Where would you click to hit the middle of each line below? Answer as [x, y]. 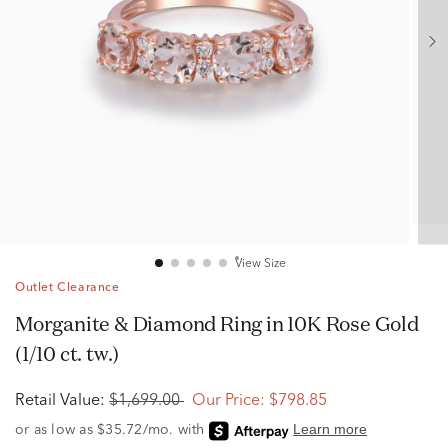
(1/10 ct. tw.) [67, 353]
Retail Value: [60, 401]
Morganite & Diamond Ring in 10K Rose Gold [24, 323]
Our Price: [228, 401]
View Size [260, 264]
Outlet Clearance [67, 288]
